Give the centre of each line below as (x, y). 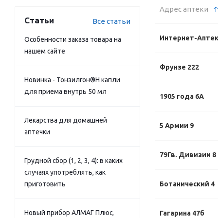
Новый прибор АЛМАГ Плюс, (69, 213)
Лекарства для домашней (66, 120)
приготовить (45, 184)
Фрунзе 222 (179, 67)
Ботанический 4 (187, 184)
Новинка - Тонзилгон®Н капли (72, 80)
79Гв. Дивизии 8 (188, 155)
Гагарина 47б (182, 213)
